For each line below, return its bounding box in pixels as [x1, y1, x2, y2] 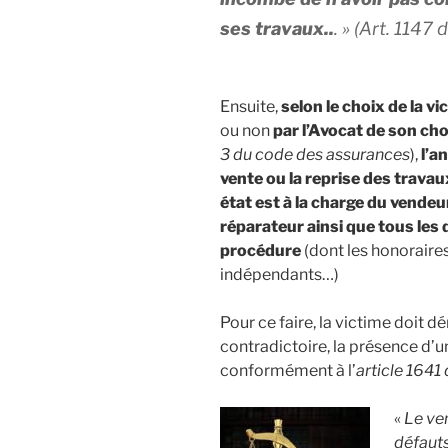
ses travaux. [220, 18, 329, 40]
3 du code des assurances [220, 145, 410, 165]
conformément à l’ [220, 361, 356, 381]
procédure [220, 241, 301, 261]
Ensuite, [220, 97, 281, 117]
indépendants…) [220, 265, 339, 285]
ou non [220, 121, 273, 141]
